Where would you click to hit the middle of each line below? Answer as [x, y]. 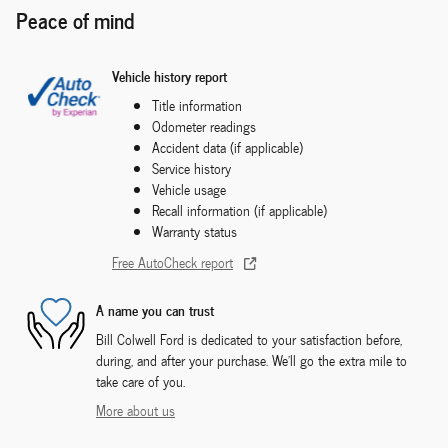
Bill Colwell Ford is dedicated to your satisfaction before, [249, 339]
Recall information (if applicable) [239, 210]
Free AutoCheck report [172, 262]
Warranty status [194, 231]
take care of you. [140, 381]
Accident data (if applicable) [227, 147]
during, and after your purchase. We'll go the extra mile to [251, 360]
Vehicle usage [189, 189]
